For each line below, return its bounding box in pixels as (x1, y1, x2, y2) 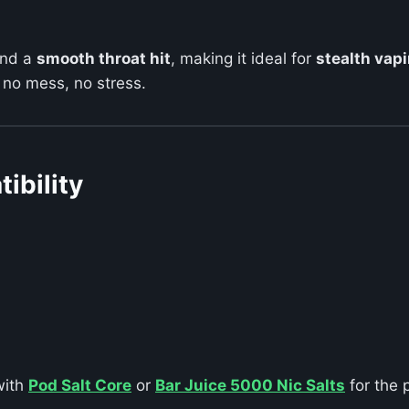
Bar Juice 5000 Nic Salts (155, 376, 345, 395)
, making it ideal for (171, 49, 316, 68)
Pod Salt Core (28, 376, 131, 395)
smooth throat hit (37, 49, 171, 68)
